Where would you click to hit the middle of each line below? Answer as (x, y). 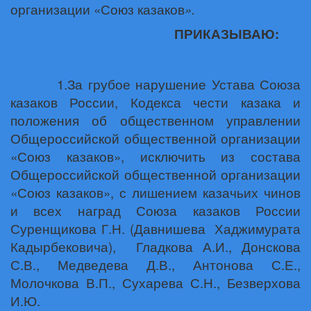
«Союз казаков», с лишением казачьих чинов (155, 192)
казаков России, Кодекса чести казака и (155, 102)
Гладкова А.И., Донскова (218, 246)
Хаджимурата (258, 228)
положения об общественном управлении (155, 120)
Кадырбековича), (68, 246)
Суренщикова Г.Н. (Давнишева (110, 228)
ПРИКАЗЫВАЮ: (227, 34)
